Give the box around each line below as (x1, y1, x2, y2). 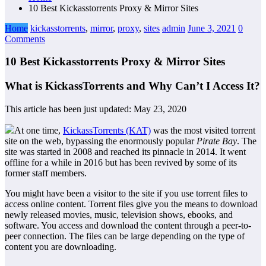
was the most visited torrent (151, 125, 255, 135)
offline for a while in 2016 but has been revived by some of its (5, 157, 237, 167)
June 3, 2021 (188, 23, 236, 33)
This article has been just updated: (5, 103, 134, 114)
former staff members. (5, 167, 87, 178)
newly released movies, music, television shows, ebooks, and (5, 209, 233, 220)
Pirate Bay (197, 135, 237, 146)
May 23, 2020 (134, 103, 186, 114)
